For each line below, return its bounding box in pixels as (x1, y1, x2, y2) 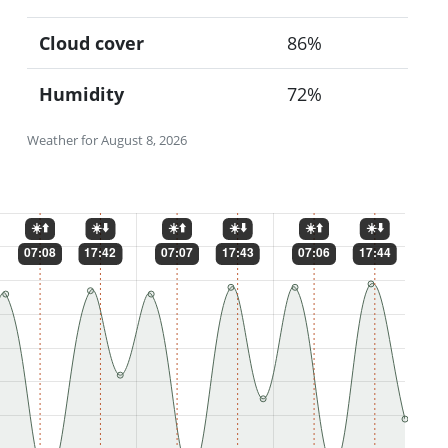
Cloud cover (38, 30, 144, 55)
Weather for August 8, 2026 (26, 130, 187, 149)
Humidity (38, 81, 124, 106)
